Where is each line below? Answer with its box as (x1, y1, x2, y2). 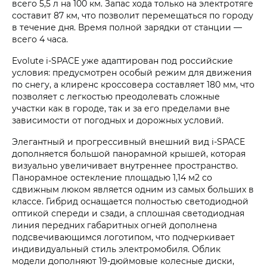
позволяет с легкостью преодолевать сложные (12, 91, 220, 103)
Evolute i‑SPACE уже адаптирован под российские (12, 55, 233, 67)
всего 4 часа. (12, 33, 68, 45)
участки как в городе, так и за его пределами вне (12, 103, 230, 114)
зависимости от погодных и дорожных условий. (12, 114, 223, 126)
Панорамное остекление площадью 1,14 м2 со (12, 172, 212, 184)
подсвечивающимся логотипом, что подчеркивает (12, 231, 235, 243)
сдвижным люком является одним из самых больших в (12, 184, 254, 195)
